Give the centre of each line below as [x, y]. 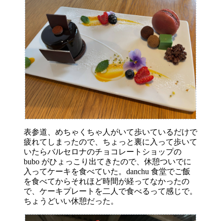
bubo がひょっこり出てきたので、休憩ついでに [108, 161]
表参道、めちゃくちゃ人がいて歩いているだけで [110, 132]
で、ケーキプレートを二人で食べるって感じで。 [110, 191]
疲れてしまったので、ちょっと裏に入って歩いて [110, 142]
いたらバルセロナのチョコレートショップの [103, 151]
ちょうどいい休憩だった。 [71, 201]
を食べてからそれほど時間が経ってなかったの [107, 181]
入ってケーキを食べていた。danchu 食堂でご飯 [107, 171]
